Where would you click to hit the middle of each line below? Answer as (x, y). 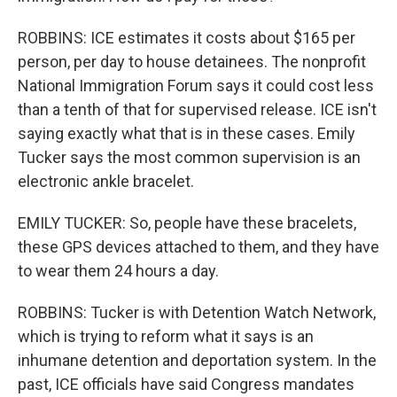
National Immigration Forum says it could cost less (196, 86)
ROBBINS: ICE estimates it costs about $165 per (187, 38)
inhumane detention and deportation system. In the (197, 360)
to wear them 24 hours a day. (118, 271)
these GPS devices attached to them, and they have (198, 247)
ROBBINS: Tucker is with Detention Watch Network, (197, 312)
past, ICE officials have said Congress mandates (186, 384)
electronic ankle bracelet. (106, 181)
